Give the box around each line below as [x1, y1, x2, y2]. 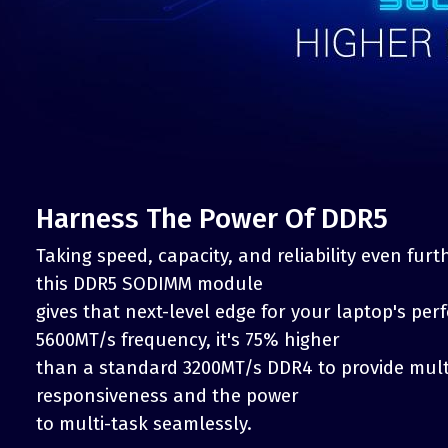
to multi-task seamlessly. [36, 413, 252, 436]
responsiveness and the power [36, 385, 299, 408]
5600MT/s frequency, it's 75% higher [36, 329, 340, 352]
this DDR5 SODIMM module [36, 273, 263, 296]
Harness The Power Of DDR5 [36, 202, 388, 236]
